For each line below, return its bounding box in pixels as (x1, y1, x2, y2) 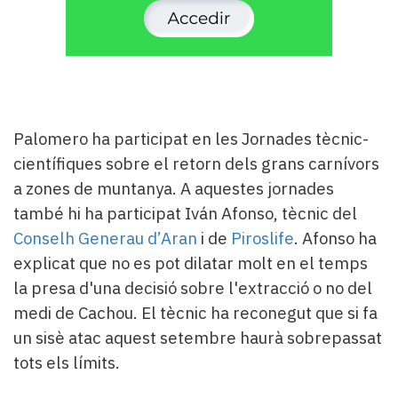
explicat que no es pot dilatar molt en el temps (13, 251, 368, 274)
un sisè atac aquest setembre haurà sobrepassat (13, 326, 382, 348)
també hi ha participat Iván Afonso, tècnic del (13, 202, 357, 224)
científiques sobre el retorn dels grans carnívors (13, 152, 379, 174)
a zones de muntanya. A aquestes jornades (13, 177, 334, 199)
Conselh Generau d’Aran (13, 227, 197, 249)
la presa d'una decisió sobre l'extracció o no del (13, 276, 372, 298)
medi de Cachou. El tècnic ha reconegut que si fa (13, 301, 378, 323)
